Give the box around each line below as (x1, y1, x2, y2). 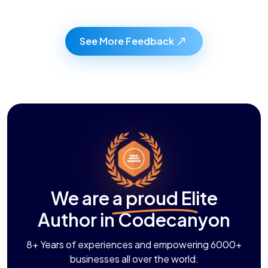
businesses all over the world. (69, 252, 199, 265)
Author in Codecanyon (38, 208, 230, 231)
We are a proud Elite (50, 186, 218, 209)
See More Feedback (80, 35, 174, 48)
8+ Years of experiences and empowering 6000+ (26, 237, 242, 251)
